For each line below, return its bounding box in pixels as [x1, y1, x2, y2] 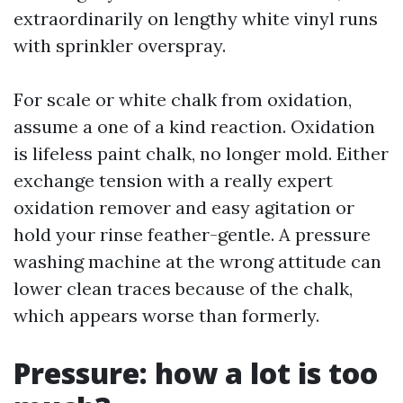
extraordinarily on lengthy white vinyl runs [13, 7, 378, 30]
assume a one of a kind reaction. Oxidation [13, 115, 375, 138]
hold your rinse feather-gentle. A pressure [13, 223, 371, 246]
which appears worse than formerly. [13, 304, 319, 327]
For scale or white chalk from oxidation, [13, 88, 352, 111]
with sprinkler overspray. [13, 34, 226, 57]
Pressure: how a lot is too [13, 354, 378, 392]
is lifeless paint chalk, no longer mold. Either [13, 142, 389, 165]
